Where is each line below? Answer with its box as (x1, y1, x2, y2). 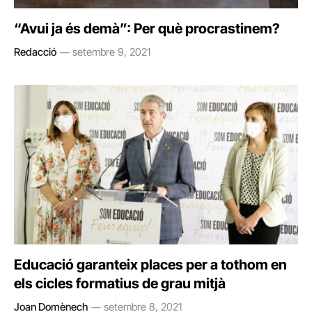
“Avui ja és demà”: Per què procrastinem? (14, 19, 280, 37)
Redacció (14, 45, 56, 58)
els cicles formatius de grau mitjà (14, 275, 226, 292)
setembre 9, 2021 (72, 45, 150, 58)
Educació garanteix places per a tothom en (14, 256, 287, 273)
